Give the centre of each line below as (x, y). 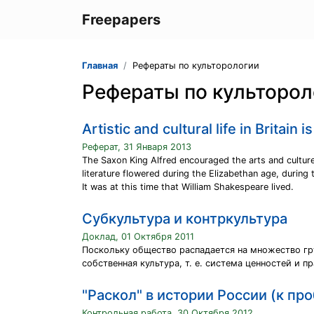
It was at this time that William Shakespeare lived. (188, 187)
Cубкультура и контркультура (185, 219)
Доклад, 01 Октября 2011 (138, 237)
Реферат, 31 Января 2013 (137, 147)
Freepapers (121, 20)
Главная (100, 66)
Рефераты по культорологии (196, 66)
